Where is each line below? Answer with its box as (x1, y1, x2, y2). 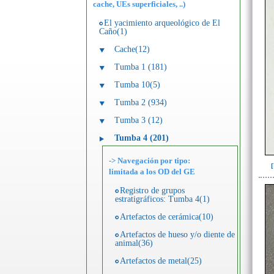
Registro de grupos (120, 186, 185, 195)
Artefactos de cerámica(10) (120, 212, 213, 221)
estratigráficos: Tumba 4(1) (115, 194, 210, 204)
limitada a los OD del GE (109, 167, 195, 176)
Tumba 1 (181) (114, 62, 167, 72)
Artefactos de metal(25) (120, 256, 202, 265)
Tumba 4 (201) (114, 133, 169, 143)
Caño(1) (99, 27, 127, 36)
